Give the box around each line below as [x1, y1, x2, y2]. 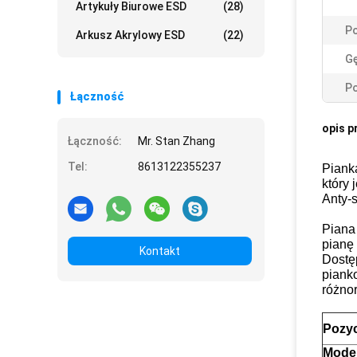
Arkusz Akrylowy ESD [76, 29, 185, 41]
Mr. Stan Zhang [138, 135, 215, 147]
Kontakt [139, 245, 180, 257]
